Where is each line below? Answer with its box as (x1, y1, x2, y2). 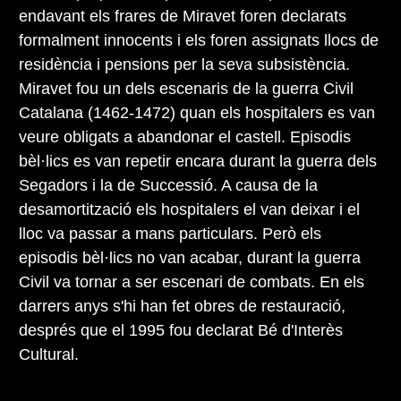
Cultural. (19, 345, 79, 363)
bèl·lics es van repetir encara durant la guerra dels (19, 151, 377, 170)
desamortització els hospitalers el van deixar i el (19, 200, 360, 218)
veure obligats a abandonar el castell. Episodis (19, 127, 351, 146)
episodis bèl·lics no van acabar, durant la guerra (19, 248, 361, 267)
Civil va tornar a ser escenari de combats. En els (19, 272, 364, 291)
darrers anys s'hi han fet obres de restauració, (19, 296, 346, 315)
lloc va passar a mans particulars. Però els (19, 224, 321, 243)
